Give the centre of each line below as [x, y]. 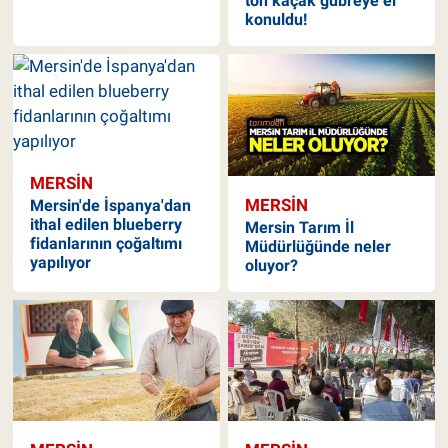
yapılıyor [60, 263]
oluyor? [272, 265]
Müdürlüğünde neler [318, 246]
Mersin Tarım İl [300, 227]
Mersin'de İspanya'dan [110, 206]
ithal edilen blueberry [105, 225]
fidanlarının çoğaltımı [105, 244]
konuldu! [276, 19]
